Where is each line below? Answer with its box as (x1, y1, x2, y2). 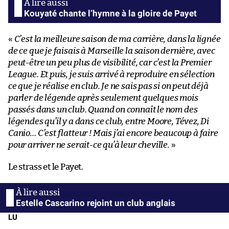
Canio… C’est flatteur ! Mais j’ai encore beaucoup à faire (8, 128, 218, 138)
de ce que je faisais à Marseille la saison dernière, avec (8, 46, 215, 55)
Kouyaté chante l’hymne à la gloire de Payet (24, 8, 197, 18)
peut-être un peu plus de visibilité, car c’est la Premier (8, 58, 212, 67)
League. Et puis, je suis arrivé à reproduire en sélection (8, 70, 215, 79)
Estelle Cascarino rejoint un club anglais (16, 197, 175, 208)
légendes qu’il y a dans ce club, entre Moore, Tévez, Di (8, 117, 210, 126)
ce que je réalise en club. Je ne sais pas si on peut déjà (8, 81, 209, 90)
